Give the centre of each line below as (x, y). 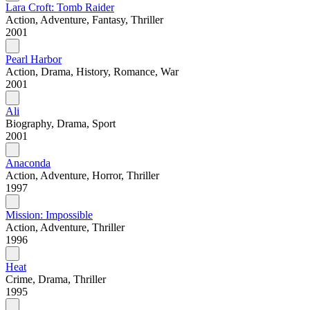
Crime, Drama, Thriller (56, 280)
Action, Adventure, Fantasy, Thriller (84, 20)
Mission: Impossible (49, 215)
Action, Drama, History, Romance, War (92, 72)
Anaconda (28, 163)
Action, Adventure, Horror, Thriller (82, 176)
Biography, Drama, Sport (61, 124)
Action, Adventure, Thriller (65, 228)
